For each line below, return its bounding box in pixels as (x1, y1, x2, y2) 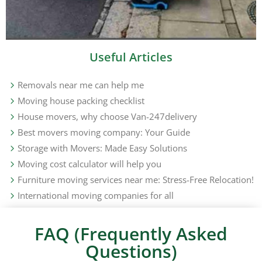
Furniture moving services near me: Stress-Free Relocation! (18, 174, 254, 186)
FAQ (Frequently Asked (35, 222, 227, 246)
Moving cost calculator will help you (18, 158, 161, 170)
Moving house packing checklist (18, 95, 144, 107)
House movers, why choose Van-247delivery (18, 111, 197, 123)
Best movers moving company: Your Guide (18, 126, 190, 139)
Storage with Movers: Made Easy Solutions (18, 142, 187, 154)
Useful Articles (89, 49, 173, 65)
